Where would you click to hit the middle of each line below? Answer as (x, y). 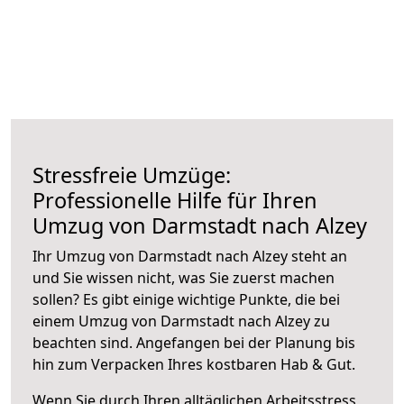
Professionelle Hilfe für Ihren (175, 200)
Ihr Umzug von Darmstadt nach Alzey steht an (190, 256)
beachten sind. (84, 342)
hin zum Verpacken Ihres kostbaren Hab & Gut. (194, 364)
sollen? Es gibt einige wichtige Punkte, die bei (186, 299)
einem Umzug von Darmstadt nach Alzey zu (181, 321)
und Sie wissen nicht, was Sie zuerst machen (184, 277)
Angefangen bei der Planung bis (246, 342)
